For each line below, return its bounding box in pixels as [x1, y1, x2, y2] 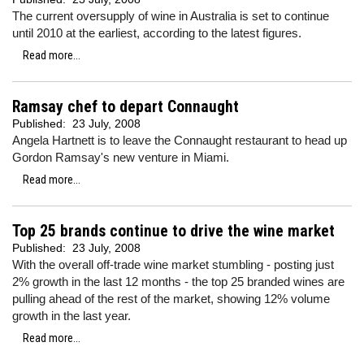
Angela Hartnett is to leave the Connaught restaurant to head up [12, 133, 347, 147]
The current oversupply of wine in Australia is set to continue [12, 9, 329, 23]
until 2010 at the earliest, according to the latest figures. [12, 26, 301, 40]
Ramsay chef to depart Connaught [12, 97, 239, 116]
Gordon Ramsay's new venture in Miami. [12, 150, 229, 164]
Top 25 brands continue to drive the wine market [12, 222, 335, 240]
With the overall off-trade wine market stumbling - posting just [12, 258, 334, 271]
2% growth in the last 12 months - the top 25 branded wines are [12, 275, 344, 288]
